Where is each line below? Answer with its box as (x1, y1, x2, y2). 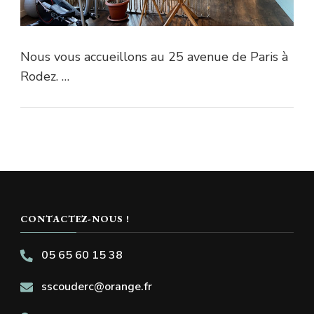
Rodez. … (20, 68, 69, 86)
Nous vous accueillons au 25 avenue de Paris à (20, 48, 288, 66)
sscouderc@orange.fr (41, 279, 152, 295)
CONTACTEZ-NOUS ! (20, 212, 130, 226)
